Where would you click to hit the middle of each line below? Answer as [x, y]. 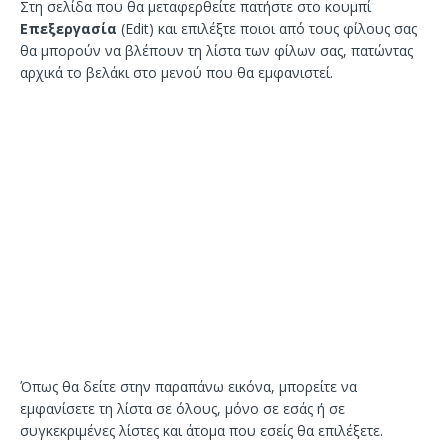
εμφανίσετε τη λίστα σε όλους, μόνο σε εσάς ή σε [182, 409]
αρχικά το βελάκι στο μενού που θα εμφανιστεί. [176, 72]
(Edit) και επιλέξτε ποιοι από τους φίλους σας [267, 28]
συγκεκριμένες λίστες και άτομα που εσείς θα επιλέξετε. [201, 431]
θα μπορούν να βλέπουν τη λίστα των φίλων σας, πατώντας [216, 50]
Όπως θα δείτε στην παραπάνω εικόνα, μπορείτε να [188, 387]
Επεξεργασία [68, 28]
